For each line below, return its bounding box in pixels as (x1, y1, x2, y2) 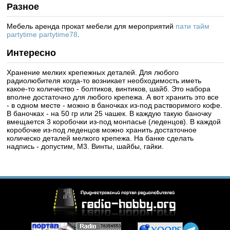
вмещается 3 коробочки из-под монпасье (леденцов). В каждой (7, 117, 221, 126)
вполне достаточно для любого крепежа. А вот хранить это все (7, 92, 219, 101)
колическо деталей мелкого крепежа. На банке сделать (7, 133, 194, 142)
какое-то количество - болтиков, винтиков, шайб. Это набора (7, 84, 211, 93)
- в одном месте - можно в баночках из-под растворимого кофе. (7, 101, 223, 109)
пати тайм (176, 22, 210, 30)
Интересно (7, 47, 56, 58)
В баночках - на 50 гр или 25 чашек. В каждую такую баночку (7, 109, 212, 118)
